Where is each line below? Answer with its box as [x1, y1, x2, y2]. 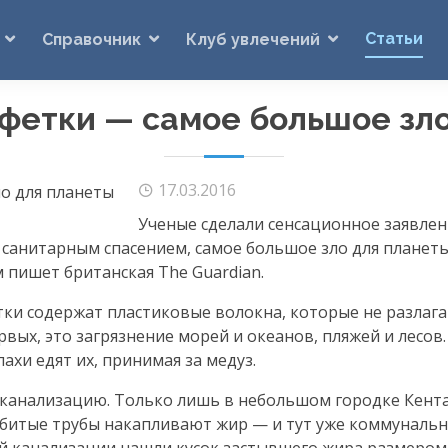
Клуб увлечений [186, 29, 320, 49]
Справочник [42, 29, 141, 49]
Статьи [365, 28, 423, 48]
